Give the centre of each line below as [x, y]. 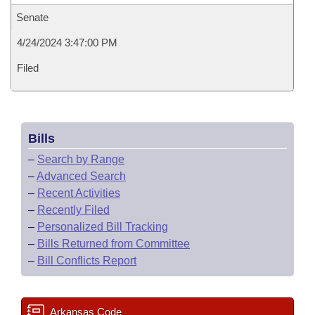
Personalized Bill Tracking [103, 227]
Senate [32, 17]
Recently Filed [73, 210]
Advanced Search [81, 176]
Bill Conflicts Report [87, 261]
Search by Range [81, 159]
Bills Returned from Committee [114, 244]
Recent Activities [79, 193]
